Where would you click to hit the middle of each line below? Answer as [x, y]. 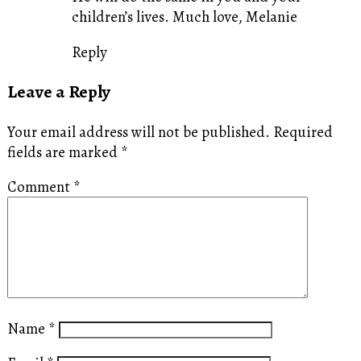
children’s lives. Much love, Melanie [184, 17]
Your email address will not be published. [138, 131]
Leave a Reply [58, 91]
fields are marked [64, 151]
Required [303, 131]
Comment [40, 187]
